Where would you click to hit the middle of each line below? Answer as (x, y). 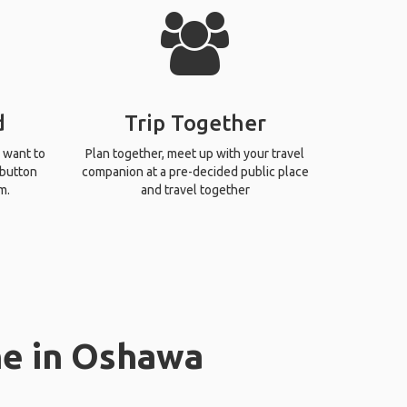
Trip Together (195, 123)
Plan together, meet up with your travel (195, 154)
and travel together (195, 190)
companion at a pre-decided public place (195, 172)
